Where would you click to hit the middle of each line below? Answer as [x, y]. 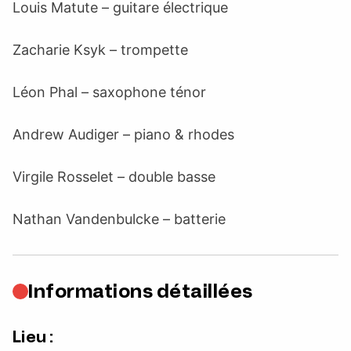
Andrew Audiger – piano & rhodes [123, 134]
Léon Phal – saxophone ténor [109, 92]
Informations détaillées [141, 291]
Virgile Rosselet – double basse [114, 176]
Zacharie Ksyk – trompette [100, 49]
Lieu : [33, 337]
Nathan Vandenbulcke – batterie [119, 219]
